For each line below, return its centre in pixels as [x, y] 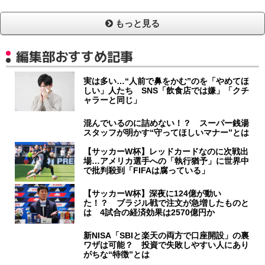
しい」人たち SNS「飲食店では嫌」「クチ [167, 91]
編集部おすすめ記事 [75, 57]
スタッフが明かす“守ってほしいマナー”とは [167, 133]
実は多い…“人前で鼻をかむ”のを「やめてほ [167, 81]
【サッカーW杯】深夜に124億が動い [153, 194]
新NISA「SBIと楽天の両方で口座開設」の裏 [167, 236]
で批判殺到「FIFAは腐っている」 [147, 171]
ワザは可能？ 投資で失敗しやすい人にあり [167, 245]
